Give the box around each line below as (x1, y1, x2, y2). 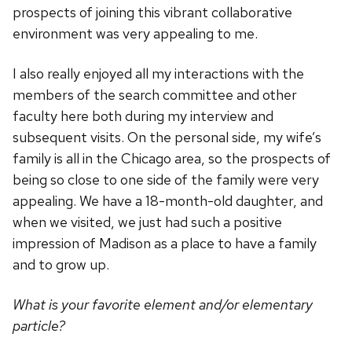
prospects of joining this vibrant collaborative (13, 3, 292, 22)
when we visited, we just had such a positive (13, 213, 282, 232)
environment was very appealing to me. (13, 24, 258, 43)
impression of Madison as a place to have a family (13, 234, 317, 253)
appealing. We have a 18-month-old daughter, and (13, 192, 323, 211)
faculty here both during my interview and (13, 107, 273, 126)
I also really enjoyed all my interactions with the (13, 64, 304, 83)
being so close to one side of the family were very (13, 170, 319, 189)
